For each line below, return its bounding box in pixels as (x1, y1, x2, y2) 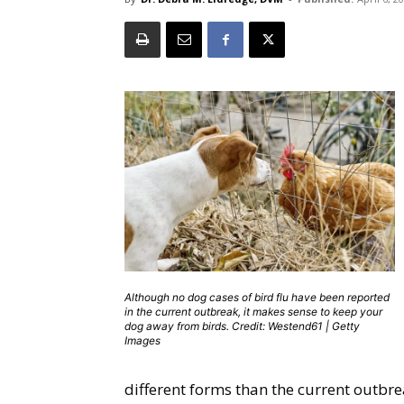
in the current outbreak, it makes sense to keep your (124, 305, 382, 318)
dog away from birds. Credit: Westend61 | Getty (124, 319, 360, 333)
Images (124, 334, 161, 347)
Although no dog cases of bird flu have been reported (124, 290, 390, 304)
